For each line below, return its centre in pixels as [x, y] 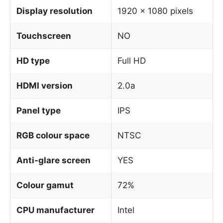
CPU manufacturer [56, 210]
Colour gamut [45, 185]
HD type [33, 60]
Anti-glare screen [54, 160]
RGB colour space [53, 135]
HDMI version [45, 85]
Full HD [132, 60]
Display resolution [55, 11]
